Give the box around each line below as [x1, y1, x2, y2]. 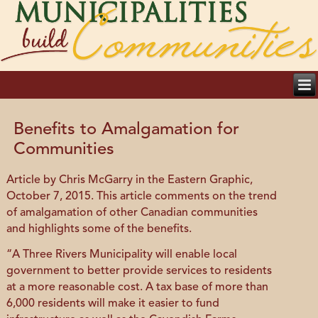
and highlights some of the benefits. [6, 224, 192, 235]
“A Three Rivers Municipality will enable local [6, 249, 238, 261]
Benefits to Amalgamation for [13, 121, 240, 138]
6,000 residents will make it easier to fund [6, 298, 220, 309]
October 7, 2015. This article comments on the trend [6, 191, 278, 202]
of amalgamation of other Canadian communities [6, 207, 258, 219]
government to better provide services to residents [6, 265, 273, 277]
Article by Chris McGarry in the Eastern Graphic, [6, 175, 253, 186]
